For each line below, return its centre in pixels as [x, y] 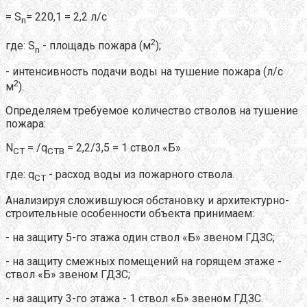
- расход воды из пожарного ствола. [140, 174]
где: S [20, 45]
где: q [20, 174]
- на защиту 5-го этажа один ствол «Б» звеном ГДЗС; [140, 237]
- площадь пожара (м [95, 45]
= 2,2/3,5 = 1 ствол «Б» [123, 148]
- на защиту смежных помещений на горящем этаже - [144, 261]
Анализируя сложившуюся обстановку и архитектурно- [147, 200]
